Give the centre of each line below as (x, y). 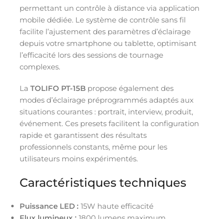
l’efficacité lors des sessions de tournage (91, 55)
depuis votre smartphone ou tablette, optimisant (108, 43)
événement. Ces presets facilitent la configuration (109, 123)
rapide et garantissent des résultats (83, 135)
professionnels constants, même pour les (93, 147)
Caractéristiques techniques (103, 182)
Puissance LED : (49, 206)
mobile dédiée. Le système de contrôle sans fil (103, 20)
